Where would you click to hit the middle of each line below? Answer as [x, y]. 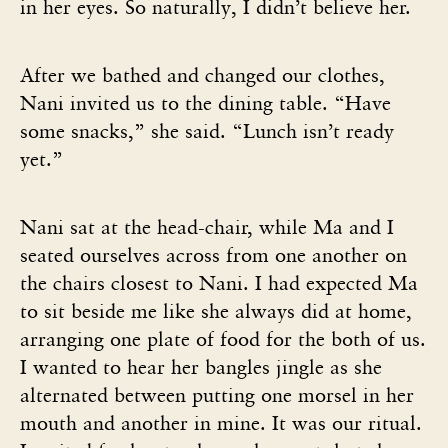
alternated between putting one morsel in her [217, 394]
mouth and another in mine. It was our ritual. [221, 422]
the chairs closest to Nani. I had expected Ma [219, 282]
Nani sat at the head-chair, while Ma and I [207, 226]
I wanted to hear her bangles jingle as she [201, 366]
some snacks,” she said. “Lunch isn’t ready [207, 130]
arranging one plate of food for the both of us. [223, 338]
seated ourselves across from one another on [213, 254]
